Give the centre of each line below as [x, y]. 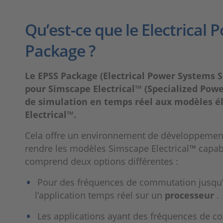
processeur [189, 195]
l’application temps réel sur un [100, 195]
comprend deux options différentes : [102, 161]
